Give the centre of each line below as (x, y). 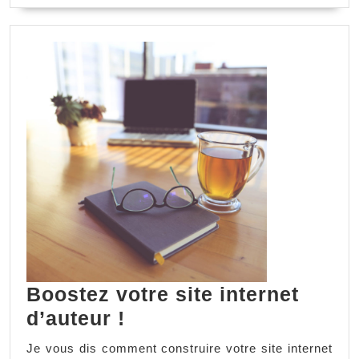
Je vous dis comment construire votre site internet (179, 349)
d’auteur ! (76, 319)
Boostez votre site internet (163, 294)
